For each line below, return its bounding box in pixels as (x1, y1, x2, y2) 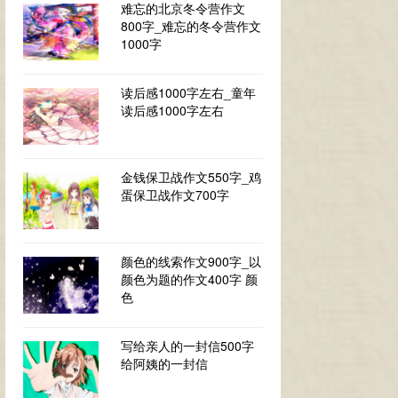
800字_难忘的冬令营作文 (121, 17, 261, 35)
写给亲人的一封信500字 (121, 337, 254, 354)
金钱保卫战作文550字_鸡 (121, 168, 261, 186)
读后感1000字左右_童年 (121, 84, 256, 101)
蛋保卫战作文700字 (121, 186, 229, 203)
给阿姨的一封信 (121, 354, 208, 372)
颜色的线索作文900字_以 (121, 252, 261, 270)
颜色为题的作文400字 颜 (121, 270, 258, 288)
